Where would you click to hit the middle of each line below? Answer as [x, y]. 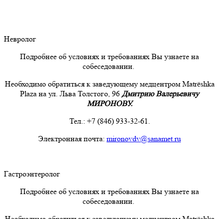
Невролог [20, 39]
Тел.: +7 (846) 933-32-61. [109, 121]
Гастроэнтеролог [32, 174]
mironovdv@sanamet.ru [144, 138]
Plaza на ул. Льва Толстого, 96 [71, 93]
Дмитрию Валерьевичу [160, 93]
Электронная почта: [72, 138]
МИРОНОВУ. [109, 103]
